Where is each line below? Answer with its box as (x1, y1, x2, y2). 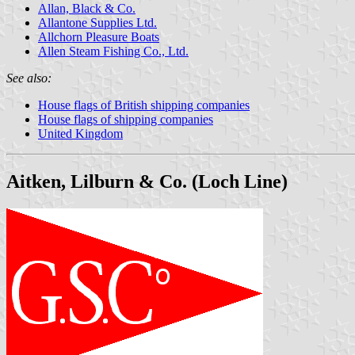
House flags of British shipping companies (38, 97, 250, 112)
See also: (6, 71, 52, 85)
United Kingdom (38, 126, 123, 140)
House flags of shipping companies (38, 112, 213, 126)
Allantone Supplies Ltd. (38, 15, 157, 29)
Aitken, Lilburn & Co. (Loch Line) (6, 170, 288, 192)
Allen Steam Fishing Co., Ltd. (38, 44, 189, 58)
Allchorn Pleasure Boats (38, 29, 159, 44)
